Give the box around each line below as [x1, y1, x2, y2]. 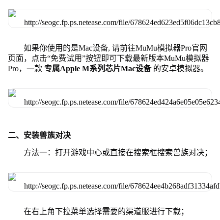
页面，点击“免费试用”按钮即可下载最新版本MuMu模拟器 [7, 54, 209, 62]
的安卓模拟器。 [153, 64, 208, 73]
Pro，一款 [7, 64, 44, 73]
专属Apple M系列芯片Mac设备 [44, 64, 153, 73]
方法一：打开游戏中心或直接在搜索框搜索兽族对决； [23, 148, 212, 157]
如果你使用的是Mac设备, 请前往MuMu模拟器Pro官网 [23, 43, 207, 52]
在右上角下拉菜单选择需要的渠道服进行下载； [23, 207, 189, 216]
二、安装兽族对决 [7, 131, 71, 139]
